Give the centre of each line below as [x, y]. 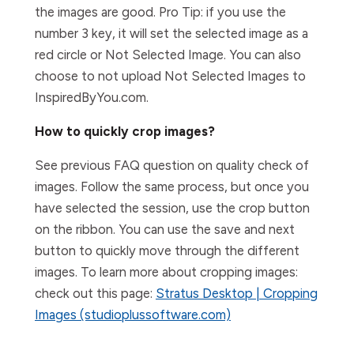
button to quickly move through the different [167, 250]
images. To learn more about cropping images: [166, 272]
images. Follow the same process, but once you [172, 186]
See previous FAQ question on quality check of [172, 165]
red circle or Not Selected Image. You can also [168, 55]
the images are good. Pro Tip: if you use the [160, 12]
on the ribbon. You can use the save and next [165, 229]
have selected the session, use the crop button [172, 208]
